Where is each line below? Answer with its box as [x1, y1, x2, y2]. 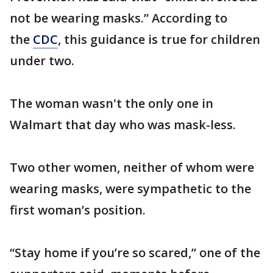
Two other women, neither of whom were [10, 159, 254, 175]
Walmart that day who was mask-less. [10, 116, 236, 133]
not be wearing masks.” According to [10, 10, 227, 26]
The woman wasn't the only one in [10, 95, 213, 112]
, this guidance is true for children [58, 31, 260, 48]
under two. [10, 52, 74, 69]
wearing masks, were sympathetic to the [10, 180, 251, 197]
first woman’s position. [10, 202, 146, 218]
